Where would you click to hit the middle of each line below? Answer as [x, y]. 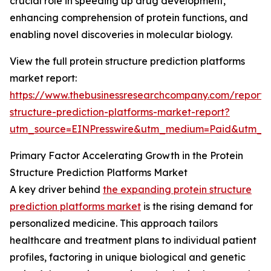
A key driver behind [56, 190]
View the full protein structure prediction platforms [127, 61]
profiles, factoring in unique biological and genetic [128, 257]
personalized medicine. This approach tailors [114, 224]
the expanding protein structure [177, 190]
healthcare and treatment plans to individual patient [133, 240]
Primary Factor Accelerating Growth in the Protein [126, 156]
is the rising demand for [197, 207]
